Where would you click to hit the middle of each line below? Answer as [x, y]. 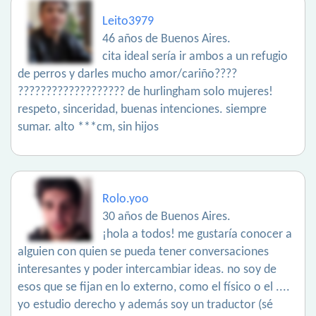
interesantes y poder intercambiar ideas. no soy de [147, 270]
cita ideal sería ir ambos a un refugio [195, 57]
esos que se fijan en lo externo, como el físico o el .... [154, 288]
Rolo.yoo [126, 200]
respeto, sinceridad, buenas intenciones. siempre [142, 110]
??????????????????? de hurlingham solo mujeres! [145, 92]
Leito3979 [128, 22]
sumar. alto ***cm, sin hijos [88, 128]
